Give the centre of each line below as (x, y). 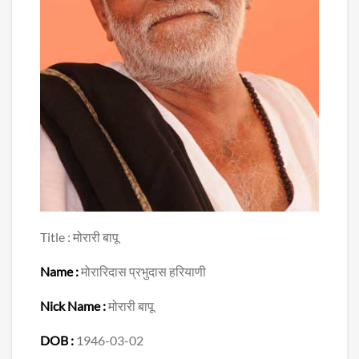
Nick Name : (74, 306)
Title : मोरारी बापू (79, 237)
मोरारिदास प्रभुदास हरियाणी (143, 272)
